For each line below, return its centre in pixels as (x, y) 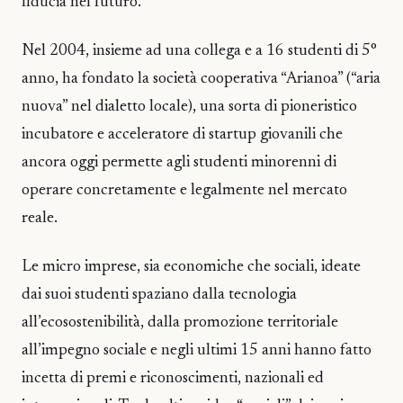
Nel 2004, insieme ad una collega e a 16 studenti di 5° (199, 51)
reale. (40, 218)
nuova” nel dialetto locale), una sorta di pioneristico (189, 107)
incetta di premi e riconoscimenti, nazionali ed (173, 379)
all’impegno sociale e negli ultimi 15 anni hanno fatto (197, 351)
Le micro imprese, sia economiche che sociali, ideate (191, 268)
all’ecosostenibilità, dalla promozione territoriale (180, 323)
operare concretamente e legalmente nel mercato (184, 190)
